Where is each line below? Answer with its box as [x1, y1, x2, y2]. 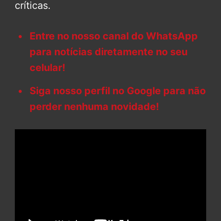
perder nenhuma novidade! [30, 100, 159, 112]
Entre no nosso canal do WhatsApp [30, 30, 198, 42]
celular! [30, 61, 65, 74]
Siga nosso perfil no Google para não [30, 84, 206, 97]
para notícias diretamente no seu [30, 45, 187, 58]
